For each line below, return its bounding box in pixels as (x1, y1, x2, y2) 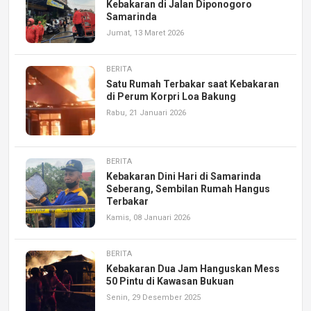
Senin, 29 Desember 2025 (106, 292, 201, 302)
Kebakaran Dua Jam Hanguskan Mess (106, 262, 280, 274)
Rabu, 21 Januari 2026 (106, 108, 186, 117)
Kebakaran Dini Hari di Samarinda (106, 170, 261, 182)
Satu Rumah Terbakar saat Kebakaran (106, 78, 279, 90)
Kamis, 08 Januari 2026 (106, 212, 190, 222)
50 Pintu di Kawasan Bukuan (106, 275, 234, 287)
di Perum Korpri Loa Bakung (106, 90, 236, 102)
